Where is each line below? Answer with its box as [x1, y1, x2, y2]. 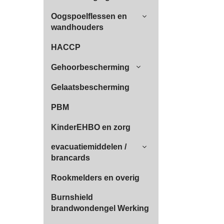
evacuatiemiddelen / [51, 142, 126, 151]
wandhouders [51, 23, 103, 31]
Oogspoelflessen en [51, 12, 127, 20]
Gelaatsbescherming [51, 83, 129, 91]
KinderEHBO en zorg [51, 123, 130, 131]
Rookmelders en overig [51, 173, 139, 182]
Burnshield [51, 193, 93, 201]
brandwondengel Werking [51, 204, 149, 212]
